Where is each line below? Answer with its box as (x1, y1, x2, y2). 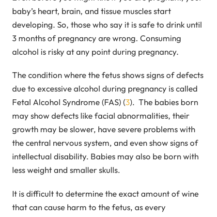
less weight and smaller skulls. (12, 165, 120, 175)
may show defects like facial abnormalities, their (12, 110, 189, 121)
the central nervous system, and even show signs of (12, 138, 198, 148)
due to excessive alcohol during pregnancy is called (12, 83, 198, 94)
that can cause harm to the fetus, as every (12, 201, 166, 212)
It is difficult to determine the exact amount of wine (12, 188, 199, 199)
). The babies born (130, 97, 198, 108)
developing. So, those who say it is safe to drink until (12, 19, 202, 30)
